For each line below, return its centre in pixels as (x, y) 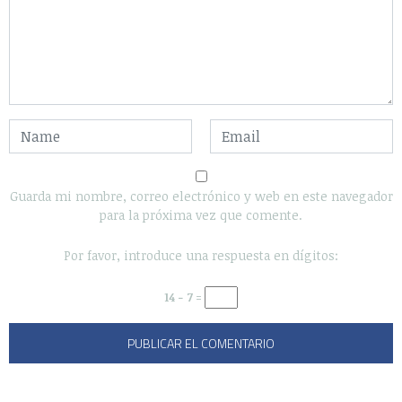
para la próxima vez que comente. (201, 214)
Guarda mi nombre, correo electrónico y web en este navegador (201, 196)
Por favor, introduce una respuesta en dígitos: (201, 255)
